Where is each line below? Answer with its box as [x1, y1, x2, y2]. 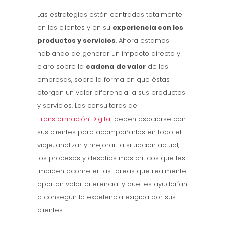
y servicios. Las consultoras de [37, 100, 137, 110]
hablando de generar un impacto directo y [37, 48, 180, 58]
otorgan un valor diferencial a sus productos [37, 87, 185, 97]
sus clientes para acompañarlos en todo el [37, 127, 181, 137]
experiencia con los [113, 22, 183, 32]
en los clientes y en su [37, 22, 113, 32]
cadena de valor [86, 61, 146, 71]
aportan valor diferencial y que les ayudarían [37, 179, 187, 189]
